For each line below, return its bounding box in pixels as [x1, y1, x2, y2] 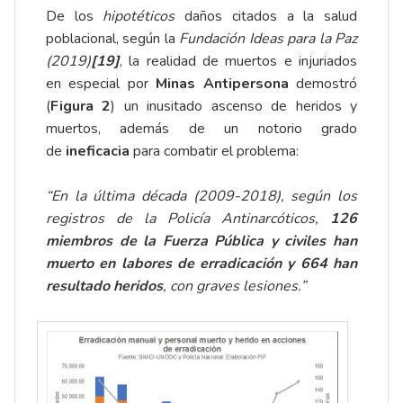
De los [46, 6, 103, 27]
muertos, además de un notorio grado [46, 119, 357, 139]
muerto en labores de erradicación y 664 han [46, 254, 357, 274]
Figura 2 [50, 96, 112, 117]
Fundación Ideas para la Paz [179, 29, 358, 49]
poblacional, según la [46, 29, 180, 49]
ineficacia [66, 141, 130, 162]
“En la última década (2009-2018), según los [46, 186, 357, 207]
